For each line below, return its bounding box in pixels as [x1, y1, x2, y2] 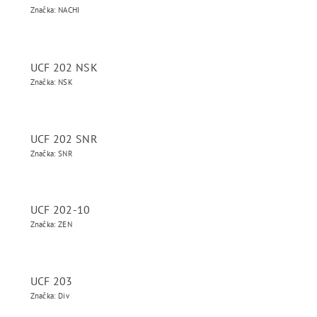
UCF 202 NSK [30, 60, 98, 74]
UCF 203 [30, 274, 73, 288]
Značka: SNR [30, 149, 74, 158]
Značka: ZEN [30, 219, 73, 229]
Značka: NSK [30, 77, 74, 87]
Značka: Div [30, 291, 70, 301]
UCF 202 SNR [30, 132, 98, 146]
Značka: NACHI [30, 5, 80, 15]
